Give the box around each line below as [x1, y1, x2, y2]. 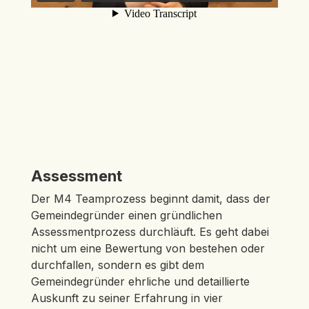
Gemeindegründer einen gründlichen [30, 208, 222, 222]
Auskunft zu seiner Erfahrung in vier [30, 291, 223, 305]
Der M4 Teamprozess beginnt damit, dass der [30, 192, 270, 206]
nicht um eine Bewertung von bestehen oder [30, 241, 265, 255]
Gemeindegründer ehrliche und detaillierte [30, 275, 250, 288]
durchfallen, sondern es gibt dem [30, 258, 204, 272]
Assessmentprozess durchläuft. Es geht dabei [30, 225, 269, 239]
